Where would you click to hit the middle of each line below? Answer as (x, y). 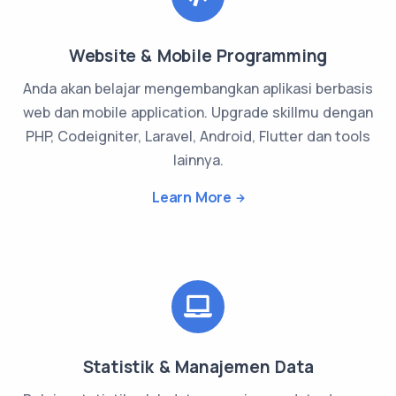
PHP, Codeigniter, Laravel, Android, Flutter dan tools (198, 136)
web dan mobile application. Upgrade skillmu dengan (198, 112)
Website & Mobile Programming (198, 55)
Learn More (192, 197)
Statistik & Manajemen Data (198, 366)
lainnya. (198, 160)
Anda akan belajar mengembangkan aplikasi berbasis (198, 88)
